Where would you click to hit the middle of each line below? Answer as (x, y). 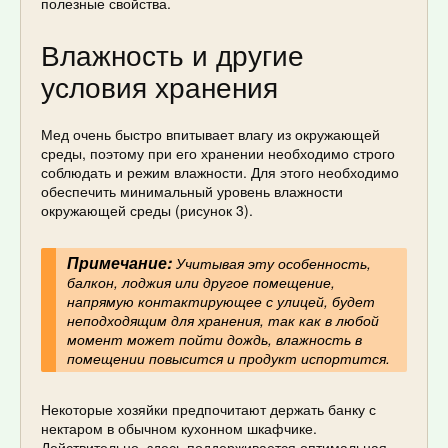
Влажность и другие (172, 54)
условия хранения (159, 86)
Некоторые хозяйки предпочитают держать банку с (208, 409)
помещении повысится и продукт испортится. (228, 357)
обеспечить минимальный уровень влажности (192, 191)
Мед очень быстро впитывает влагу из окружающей (210, 134)
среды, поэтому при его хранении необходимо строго (218, 153)
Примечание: (119, 262)
